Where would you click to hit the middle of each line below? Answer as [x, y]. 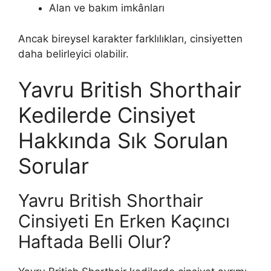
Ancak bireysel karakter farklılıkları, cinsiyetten [130, 38]
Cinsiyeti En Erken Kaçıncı [124, 221]
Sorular [54, 166]
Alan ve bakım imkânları [107, 8]
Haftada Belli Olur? [95, 242]
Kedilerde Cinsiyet [107, 115]
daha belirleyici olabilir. [73, 54]
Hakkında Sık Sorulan [123, 141]
